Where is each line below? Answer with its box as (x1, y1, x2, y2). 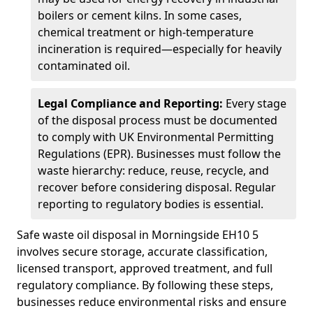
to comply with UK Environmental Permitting (38, 129, 274, 145)
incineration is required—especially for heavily (38, 41, 282, 57)
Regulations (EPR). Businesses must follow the (38, 146, 281, 161)
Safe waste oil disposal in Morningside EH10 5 (17, 227, 259, 242)
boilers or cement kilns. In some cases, (38, 8, 242, 23)
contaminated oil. (38, 58, 130, 73)
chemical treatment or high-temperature (38, 24, 254, 40)
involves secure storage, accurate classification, (17, 244, 268, 259)
